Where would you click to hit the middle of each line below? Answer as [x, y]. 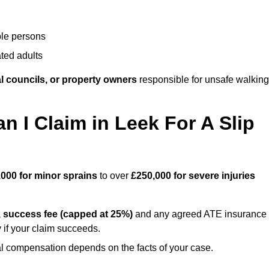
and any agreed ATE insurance [200, 214]
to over [114, 176]
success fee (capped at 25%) [68, 214]
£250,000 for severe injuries [193, 176]
